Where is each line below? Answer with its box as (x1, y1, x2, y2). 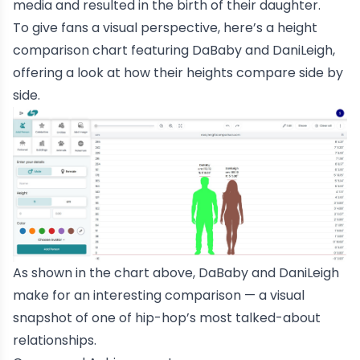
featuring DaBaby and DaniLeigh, (128, 40, 335, 59)
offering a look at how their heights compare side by (13, 63, 343, 82)
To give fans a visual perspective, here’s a (13, 18, 277, 37)
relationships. (13, 331, 96, 350)
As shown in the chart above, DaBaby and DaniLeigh (13, 264, 339, 283)
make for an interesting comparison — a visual (13, 286, 305, 305)
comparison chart (13, 40, 128, 59)
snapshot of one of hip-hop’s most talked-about (13, 309, 321, 328)
